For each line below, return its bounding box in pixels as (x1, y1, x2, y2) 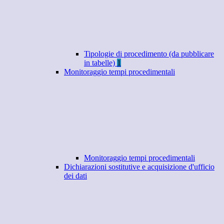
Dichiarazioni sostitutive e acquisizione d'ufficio (64, 162, 214, 171)
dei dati (64, 171, 87, 180)
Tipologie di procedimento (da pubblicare (84, 49, 214, 58)
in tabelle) (84, 58, 117, 67)
